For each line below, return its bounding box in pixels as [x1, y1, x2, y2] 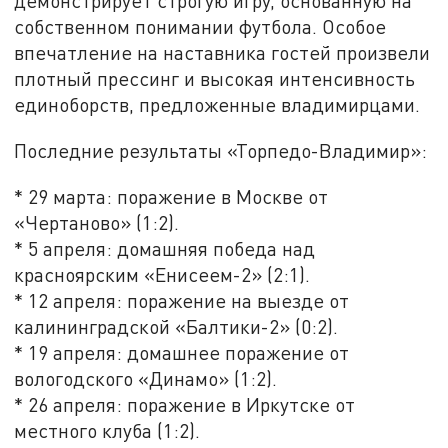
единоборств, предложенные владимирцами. [14, 93, 421, 117]
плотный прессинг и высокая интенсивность [14, 67, 416, 91]
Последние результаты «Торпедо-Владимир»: [14, 138, 428, 162]
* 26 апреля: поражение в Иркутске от [14, 392, 356, 416]
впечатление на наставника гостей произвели [14, 41, 431, 65]
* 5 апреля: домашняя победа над [14, 236, 316, 260]
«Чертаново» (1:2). [14, 210, 180, 234]
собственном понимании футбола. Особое [14, 15, 387, 39]
